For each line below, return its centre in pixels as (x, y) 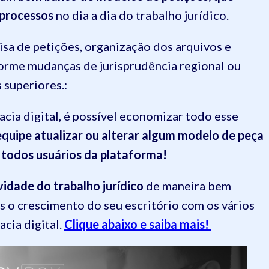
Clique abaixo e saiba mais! (137, 224)
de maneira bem (187, 186)
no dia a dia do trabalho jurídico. (142, 15)
